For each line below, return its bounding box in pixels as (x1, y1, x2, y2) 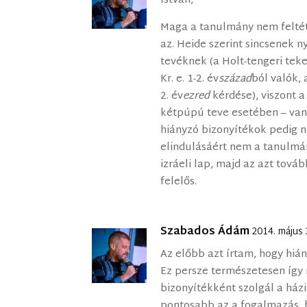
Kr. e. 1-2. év (160, 70, 219, 89)
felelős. (160, 173, 197, 192)
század (219, 70, 252, 89)
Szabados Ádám (160, 222, 250, 243)
